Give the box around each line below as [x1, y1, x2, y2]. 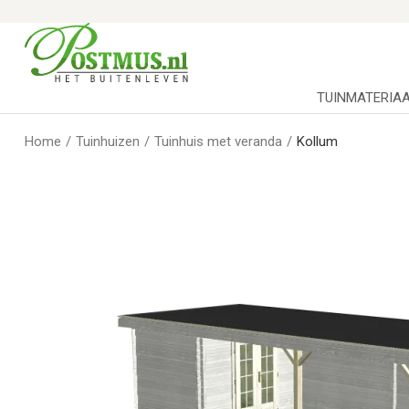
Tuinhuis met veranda [154, 133, 282, 150]
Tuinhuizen [76, 133, 140, 150]
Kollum [297, 133, 338, 150]
